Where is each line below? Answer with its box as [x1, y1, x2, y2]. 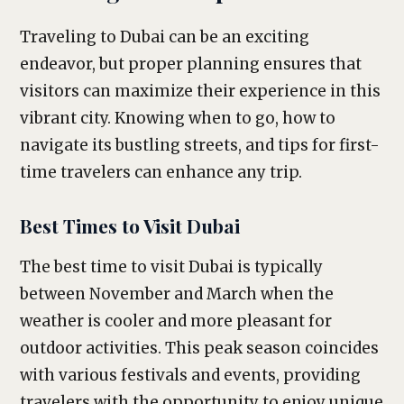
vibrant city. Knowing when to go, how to [20, 108, 335, 128]
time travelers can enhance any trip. [20, 162, 302, 182]
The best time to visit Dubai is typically [20, 257, 323, 277]
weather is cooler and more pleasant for [20, 311, 332, 331]
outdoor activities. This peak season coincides [20, 338, 379, 358]
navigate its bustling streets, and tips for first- [20, 135, 380, 155]
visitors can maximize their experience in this [20, 81, 381, 101]
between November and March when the [20, 284, 334, 304]
